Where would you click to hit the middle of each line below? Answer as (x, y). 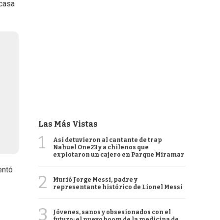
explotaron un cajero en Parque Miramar (119, 155)
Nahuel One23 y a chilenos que (101, 147)
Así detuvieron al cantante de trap (108, 140)
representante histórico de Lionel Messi (118, 187)
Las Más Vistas (68, 124)
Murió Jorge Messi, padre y (95, 180)
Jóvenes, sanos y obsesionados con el (112, 212)
